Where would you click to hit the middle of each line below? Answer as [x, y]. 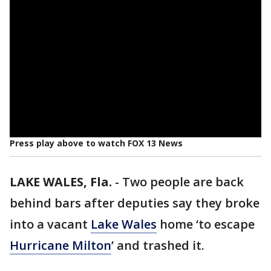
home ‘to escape [206, 224]
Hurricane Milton [60, 245]
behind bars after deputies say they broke [135, 203]
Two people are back [183, 182]
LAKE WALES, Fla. [61, 182]
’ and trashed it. [159, 245]
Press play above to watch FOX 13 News [96, 143]
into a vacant [50, 224]
